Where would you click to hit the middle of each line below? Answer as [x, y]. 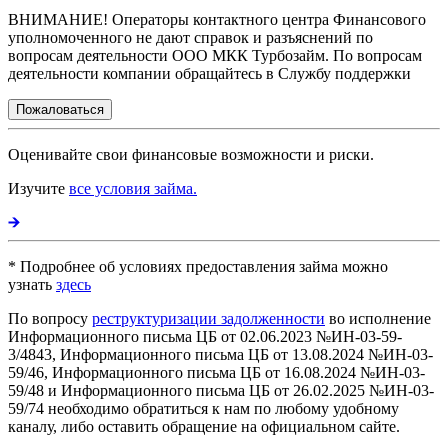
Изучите [38, 188]
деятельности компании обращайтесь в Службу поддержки [209, 73]
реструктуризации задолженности [208, 318]
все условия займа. [133, 188]
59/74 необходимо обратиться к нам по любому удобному [203, 408]
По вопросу [50, 318]
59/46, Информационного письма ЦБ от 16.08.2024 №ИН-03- [216, 372]
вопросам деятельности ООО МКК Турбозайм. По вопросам [215, 55]
